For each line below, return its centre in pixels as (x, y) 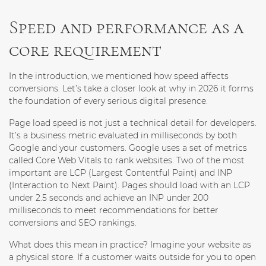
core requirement (85, 50)
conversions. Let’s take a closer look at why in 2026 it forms (131, 89)
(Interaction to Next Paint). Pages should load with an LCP (129, 186)
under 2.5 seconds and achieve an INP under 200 (109, 198)
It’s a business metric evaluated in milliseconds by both (123, 136)
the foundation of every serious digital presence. (108, 101)
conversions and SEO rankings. (73, 223)
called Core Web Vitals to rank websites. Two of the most (127, 161)
